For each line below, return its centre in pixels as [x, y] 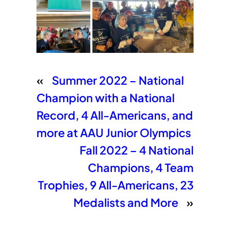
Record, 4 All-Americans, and [114, 115]
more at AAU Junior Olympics [113, 132]
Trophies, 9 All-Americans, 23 [116, 185]
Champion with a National [105, 97]
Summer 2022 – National [118, 80]
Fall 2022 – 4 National [137, 150]
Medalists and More [126, 202]
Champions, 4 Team [141, 167]
